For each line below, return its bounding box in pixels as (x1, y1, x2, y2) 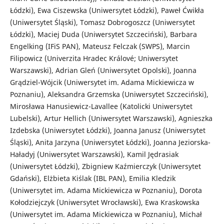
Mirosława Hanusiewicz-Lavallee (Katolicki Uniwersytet (9, 101, 192, 111)
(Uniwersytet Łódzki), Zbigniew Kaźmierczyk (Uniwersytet (9, 161, 201, 171)
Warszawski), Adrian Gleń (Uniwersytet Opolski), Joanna (9, 65, 196, 75)
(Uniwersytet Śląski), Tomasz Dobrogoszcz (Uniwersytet (9, 17, 195, 27)
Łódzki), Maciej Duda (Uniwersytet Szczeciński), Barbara (9, 29, 197, 39)
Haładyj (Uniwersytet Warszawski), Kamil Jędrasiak (9, 149, 178, 159)
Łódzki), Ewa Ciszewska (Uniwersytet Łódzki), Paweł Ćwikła (9, 5, 204, 15)
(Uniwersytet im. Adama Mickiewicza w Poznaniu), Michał (9, 209, 202, 219)
